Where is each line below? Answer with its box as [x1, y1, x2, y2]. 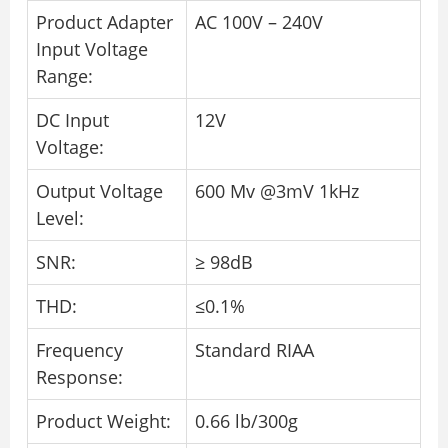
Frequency [36, 338, 123, 363]
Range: [36, 64, 93, 89]
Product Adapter [36, 10, 173, 35]
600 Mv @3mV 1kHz [195, 179, 359, 204]
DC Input [36, 108, 109, 133]
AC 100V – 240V [195, 10, 323, 35]
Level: [36, 206, 84, 231]
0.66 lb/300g [195, 409, 298, 434]
